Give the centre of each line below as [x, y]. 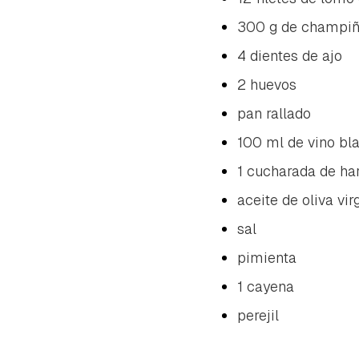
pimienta [267, 257]
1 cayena [266, 286]
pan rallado [274, 113]
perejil [258, 315]
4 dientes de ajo [290, 55]
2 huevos [267, 84]
